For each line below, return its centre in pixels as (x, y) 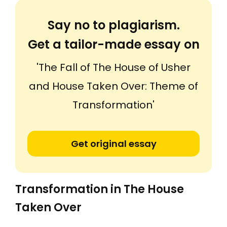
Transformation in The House (100, 189)
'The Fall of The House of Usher (113, 67)
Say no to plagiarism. (113, 25)
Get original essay (113, 144)
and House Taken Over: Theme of (113, 86)
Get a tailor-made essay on (113, 44)
